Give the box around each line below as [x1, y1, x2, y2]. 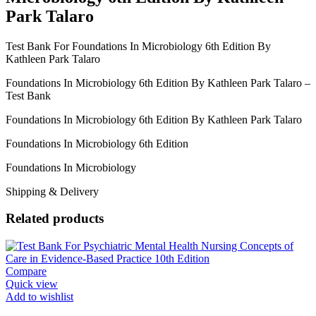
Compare [6, 265, 47, 278]
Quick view [6, 278, 58, 291]
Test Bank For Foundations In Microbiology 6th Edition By [6, 39, 271, 52]
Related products [6, 211, 104, 226]
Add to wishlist [6, 291, 73, 303]
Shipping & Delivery [6, 185, 99, 197]
